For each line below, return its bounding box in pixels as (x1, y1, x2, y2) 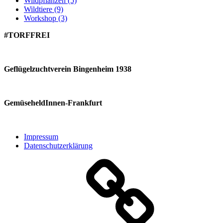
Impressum (24, 132, 58, 141)
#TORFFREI (4, 30, 50, 39)
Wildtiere (24, 4, 52, 13)
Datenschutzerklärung (24, 141, 93, 150)
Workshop (24, 13, 56, 22)
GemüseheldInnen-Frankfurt (4, 98, 102, 107)
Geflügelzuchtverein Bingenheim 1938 (4, 64, 131, 73)
